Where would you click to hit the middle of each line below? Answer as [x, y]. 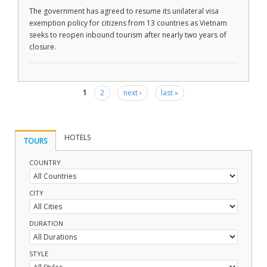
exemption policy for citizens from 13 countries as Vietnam [128, 23]
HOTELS [77, 137]
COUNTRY [45, 162]
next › [133, 93]
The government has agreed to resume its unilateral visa [124, 11]
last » [170, 93]
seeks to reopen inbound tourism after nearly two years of [128, 35]
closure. [43, 47]
